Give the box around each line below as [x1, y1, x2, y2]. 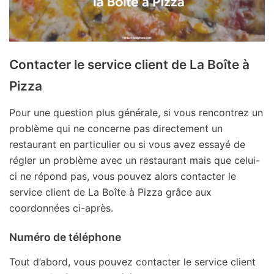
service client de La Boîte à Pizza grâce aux [9, 185, 212, 198]
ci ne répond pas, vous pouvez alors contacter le [9, 169, 236, 182]
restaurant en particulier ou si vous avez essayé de [9, 138, 245, 150]
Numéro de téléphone [9, 230, 121, 243]
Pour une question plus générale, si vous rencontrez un [9, 106, 263, 119]
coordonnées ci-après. [9, 201, 113, 214]
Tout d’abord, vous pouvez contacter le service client [9, 255, 256, 268]
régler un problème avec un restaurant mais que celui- [9, 154, 260, 166]
